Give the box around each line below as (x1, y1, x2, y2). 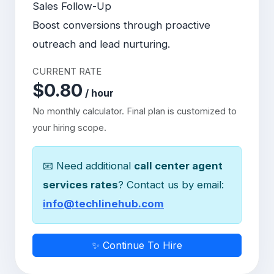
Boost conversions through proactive (32, 19, 210, 31)
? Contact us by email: (118, 179, 224, 191)
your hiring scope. (32, 122, 106, 133)
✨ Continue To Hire (92, 239, 182, 251)
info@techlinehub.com (43, 198, 164, 210)
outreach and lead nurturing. (32, 38, 170, 50)
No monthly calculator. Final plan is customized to (32, 106, 237, 117)
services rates (43, 179, 118, 191)
